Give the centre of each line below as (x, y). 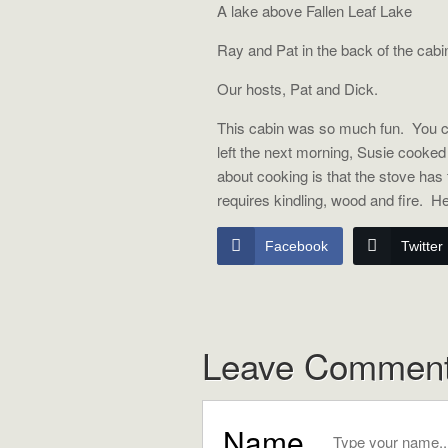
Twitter (422, 246)
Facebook (296, 246)
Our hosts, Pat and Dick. (297, 88)
